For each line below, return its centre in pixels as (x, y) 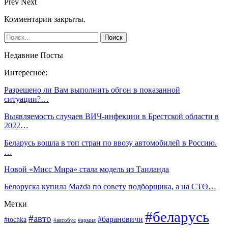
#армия (87, 220)
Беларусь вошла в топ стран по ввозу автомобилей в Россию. (110, 142)
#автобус (65, 220)
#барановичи (120, 219)
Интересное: (26, 72)
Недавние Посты (34, 55)
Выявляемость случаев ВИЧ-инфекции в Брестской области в (111, 116)
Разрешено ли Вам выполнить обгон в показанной (92, 90)
